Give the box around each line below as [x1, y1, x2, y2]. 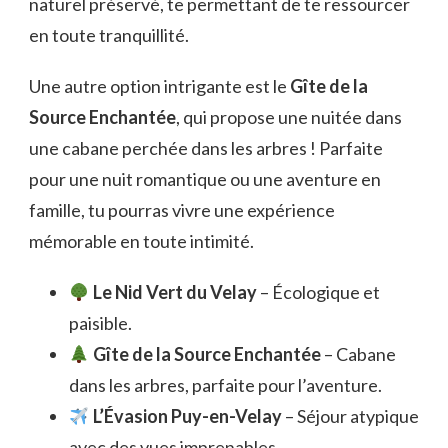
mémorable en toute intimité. [29, 229, 254, 252]
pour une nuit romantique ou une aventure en [29, 167, 381, 190]
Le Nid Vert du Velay [92, 280, 257, 303]
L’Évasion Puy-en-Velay [92, 404, 282, 427]
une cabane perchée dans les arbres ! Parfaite [29, 136, 383, 159]
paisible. [69, 311, 132, 334]
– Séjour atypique [281, 404, 419, 427]
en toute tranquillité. [29, 23, 189, 46]
